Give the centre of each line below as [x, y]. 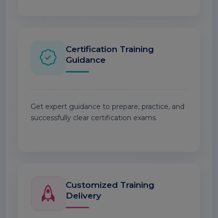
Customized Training [110, 185]
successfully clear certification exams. [94, 118]
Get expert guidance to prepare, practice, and [108, 107]
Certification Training [110, 49]
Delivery [83, 195]
